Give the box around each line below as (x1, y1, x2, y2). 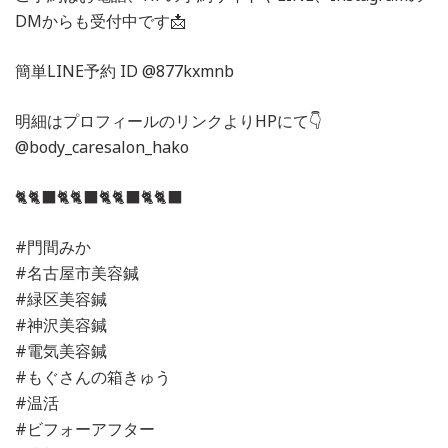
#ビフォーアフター (15, 417, 155, 440)
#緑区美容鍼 (15, 287, 107, 310)
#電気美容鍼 (15, 339, 107, 362)
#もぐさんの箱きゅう (15, 365, 171, 388)
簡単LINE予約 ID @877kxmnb (15, 59, 234, 82)
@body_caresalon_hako (15, 135, 189, 158)
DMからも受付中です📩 (15, 9, 186, 32)
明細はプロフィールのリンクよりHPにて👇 (15, 109, 322, 132)
